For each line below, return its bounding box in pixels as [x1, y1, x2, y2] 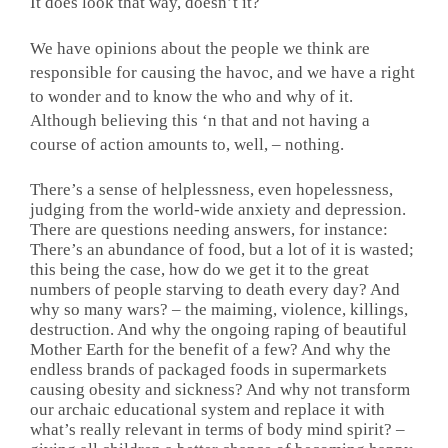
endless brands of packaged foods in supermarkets [30, 359, 387, 379]
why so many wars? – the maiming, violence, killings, [30, 299, 408, 319]
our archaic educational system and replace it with [30, 399, 385, 419]
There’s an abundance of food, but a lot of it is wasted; [30, 239, 414, 259]
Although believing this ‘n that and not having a [30, 111, 370, 131]
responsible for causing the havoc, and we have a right [30, 63, 415, 83]
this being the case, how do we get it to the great [30, 259, 369, 279]
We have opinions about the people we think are [30, 39, 370, 59]
